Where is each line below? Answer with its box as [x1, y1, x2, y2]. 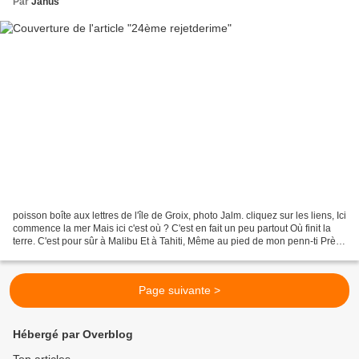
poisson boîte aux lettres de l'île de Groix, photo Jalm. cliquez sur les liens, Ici [13, 210, 346, 222]
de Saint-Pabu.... [13, 248, 85, 260]
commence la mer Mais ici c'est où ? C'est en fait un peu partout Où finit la [13, 223, 331, 235]
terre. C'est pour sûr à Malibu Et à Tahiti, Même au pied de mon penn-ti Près [13, 236, 341, 248]
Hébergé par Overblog [13, 328, 133, 341]
